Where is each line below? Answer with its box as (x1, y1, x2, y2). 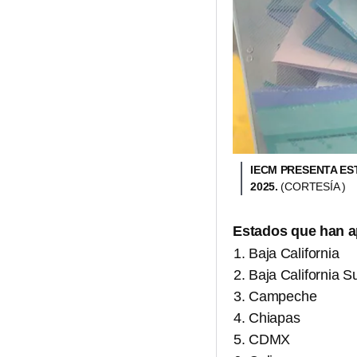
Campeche (249, 288, 317, 305)
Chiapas (249, 310, 300, 327)
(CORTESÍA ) (280, 180, 346, 194)
